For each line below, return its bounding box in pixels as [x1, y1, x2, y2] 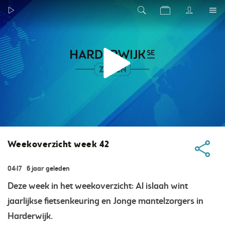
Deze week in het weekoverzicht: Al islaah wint [8, 180, 188, 192]
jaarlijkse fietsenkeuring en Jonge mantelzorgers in [8, 195, 203, 207]
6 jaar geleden [27, 164, 70, 174]
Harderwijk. [8, 210, 53, 222]
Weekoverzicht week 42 [8, 139, 109, 151]
